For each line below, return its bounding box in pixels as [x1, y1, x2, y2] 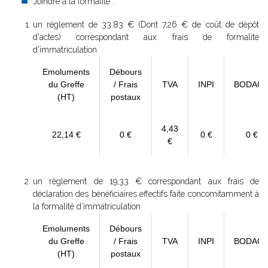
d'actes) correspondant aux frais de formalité [33, 32, 259, 42]
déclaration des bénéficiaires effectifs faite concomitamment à [33, 189, 259, 199]
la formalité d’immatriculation [33, 202, 141, 211]
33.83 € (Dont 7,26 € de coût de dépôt [101, 20, 260, 29]
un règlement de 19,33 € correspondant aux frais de [33, 176, 259, 186]
